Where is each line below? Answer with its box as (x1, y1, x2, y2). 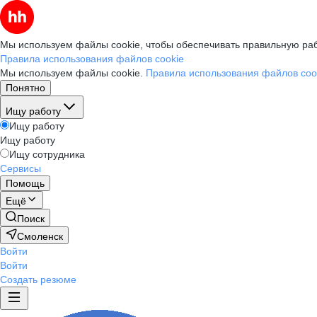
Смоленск (17, 231, 63, 242)
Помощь (6, 178, 45, 189)
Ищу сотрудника (9, 149, 85, 160)
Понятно (6, 82, 45, 93)
